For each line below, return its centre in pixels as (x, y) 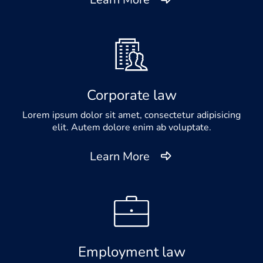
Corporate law (131, 95)
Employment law (131, 252)
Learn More (120, 156)
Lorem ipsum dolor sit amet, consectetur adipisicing (131, 115)
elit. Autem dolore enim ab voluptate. (131, 127)
